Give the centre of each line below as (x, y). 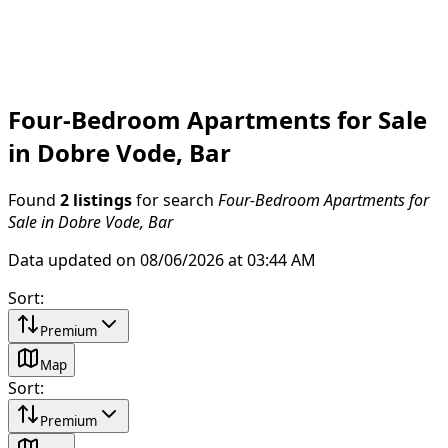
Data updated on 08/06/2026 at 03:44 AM (162, 259)
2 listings (96, 199)
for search (175, 199)
